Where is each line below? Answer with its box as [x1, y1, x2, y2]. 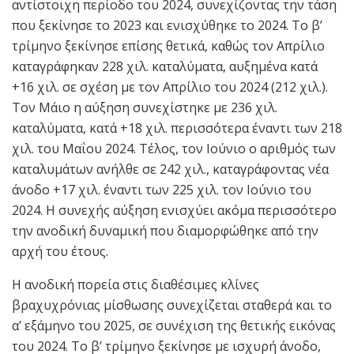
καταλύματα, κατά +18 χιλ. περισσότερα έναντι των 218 [12, 119, 342, 137]
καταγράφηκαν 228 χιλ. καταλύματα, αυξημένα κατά [12, 57, 318, 75]
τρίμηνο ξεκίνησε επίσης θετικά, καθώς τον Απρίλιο [12, 36, 325, 55]
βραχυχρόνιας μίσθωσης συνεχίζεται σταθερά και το [12, 296, 332, 314]
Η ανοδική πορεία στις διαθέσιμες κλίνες [12, 275, 259, 293]
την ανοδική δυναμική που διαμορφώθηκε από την [12, 221, 318, 239]
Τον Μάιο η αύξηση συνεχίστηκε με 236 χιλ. [12, 98, 277, 116]
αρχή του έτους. [12, 242, 108, 260]
